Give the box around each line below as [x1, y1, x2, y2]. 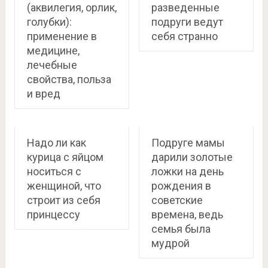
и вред [26, 87, 60, 100]
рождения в [151, 179, 211, 192]
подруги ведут [151, 16, 223, 28]
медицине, [26, 44, 80, 57]
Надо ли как [26, 136, 86, 149]
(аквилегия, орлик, [26, 1, 117, 14]
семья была [151, 223, 211, 235]
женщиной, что [26, 179, 101, 192]
